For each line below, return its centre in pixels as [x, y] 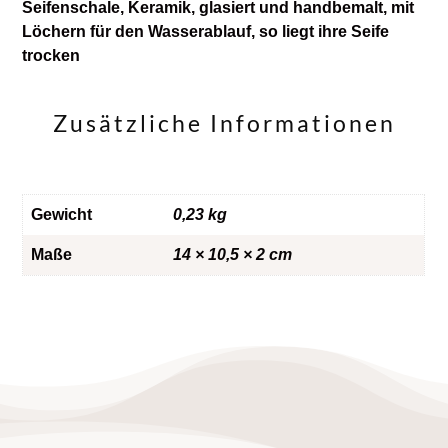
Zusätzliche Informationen [224, 123]
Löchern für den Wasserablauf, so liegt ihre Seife [206, 32]
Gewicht [62, 215]
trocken [51, 56]
